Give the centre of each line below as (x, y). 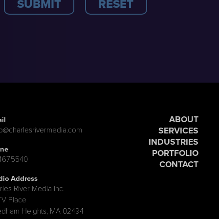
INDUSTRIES (173, 142)
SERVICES (178, 131)
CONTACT (179, 164)
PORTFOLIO (175, 153)
